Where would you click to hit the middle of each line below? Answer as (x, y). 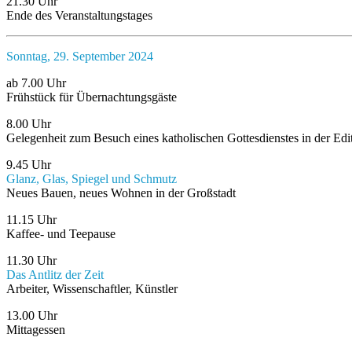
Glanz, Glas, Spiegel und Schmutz (92, 179)
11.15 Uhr (31, 220)
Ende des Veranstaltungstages (79, 16)
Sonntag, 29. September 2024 (80, 57)
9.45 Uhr (29, 165)
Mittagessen (36, 330)
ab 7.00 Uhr (36, 83)
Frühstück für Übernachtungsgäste (92, 97)
